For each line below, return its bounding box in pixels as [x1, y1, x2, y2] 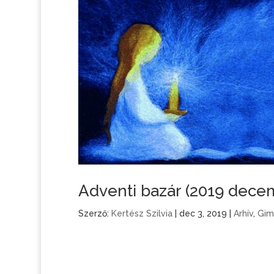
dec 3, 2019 [179, 208, 227, 218]
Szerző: [78, 208, 111, 218]
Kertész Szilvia [111, 208, 172, 218]
